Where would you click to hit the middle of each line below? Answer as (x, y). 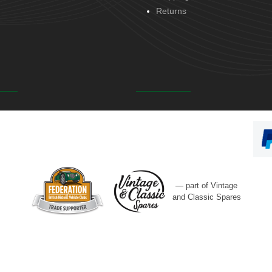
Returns (171, 11)
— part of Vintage (206, 185)
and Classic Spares (206, 197)
